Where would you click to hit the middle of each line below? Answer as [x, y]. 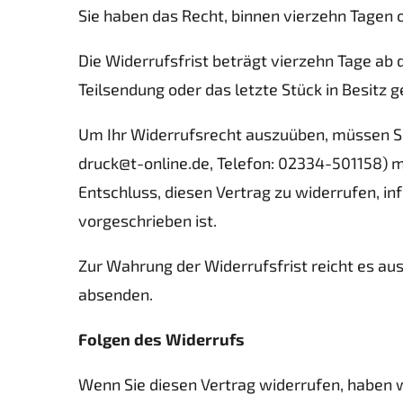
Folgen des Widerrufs [161, 339]
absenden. [116, 294]
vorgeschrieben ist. [148, 220]
